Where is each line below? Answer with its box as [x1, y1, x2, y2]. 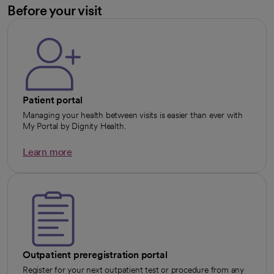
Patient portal [23, 94, 83, 106]
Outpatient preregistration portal [23, 248, 168, 261]
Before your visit [7, 2, 102, 18]
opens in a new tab [22, 157, 105, 169]
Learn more [23, 146, 72, 158]
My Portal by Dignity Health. [23, 120, 126, 131]
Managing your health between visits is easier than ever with [23, 109, 243, 120]
